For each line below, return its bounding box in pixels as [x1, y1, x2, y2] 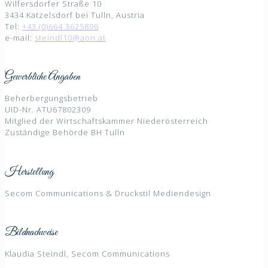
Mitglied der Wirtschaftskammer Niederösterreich [5, 115, 208, 127]
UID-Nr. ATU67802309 [5, 104, 91, 115]
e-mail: [5, 32, 35, 43]
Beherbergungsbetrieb [5, 93, 98, 104]
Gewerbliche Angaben [5, 70, 80, 85]
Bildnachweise [5, 226, 57, 240]
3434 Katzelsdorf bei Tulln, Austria [5, 9, 145, 20]
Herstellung [5, 165, 54, 179]
